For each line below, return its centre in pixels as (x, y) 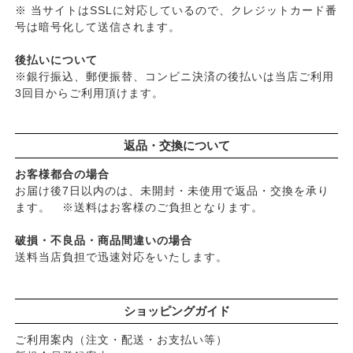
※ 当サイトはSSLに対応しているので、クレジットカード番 (176, 10)
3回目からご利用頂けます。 (89, 93)
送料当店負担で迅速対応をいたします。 (121, 256)
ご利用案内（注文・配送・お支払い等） (121, 339)
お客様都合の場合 (62, 174)
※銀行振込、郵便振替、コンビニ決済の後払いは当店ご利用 (174, 76)
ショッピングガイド (176, 310)
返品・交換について (176, 145)
